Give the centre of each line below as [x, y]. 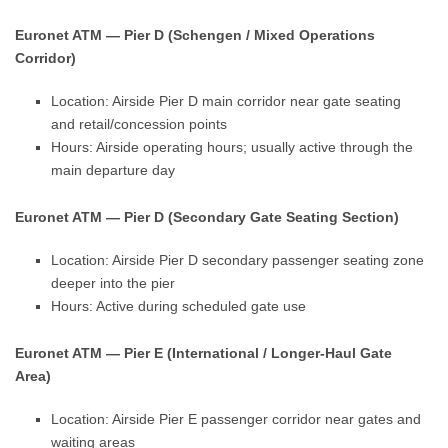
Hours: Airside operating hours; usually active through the [232, 147]
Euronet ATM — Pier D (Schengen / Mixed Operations [195, 35]
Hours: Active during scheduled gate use [179, 306]
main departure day [113, 170]
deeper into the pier [113, 283]
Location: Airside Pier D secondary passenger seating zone [238, 260]
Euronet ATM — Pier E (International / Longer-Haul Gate [204, 353]
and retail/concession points [139, 124]
